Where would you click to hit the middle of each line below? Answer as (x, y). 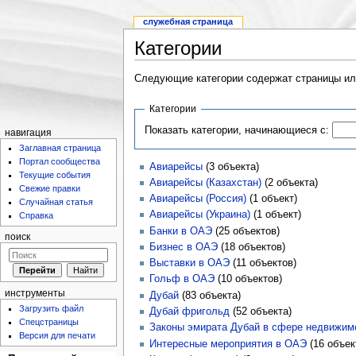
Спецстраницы (49, 322)
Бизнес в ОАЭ (183, 247)
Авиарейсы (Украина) (199, 215)
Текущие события (55, 175)
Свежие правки (50, 189)
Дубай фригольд (189, 311)
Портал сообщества (60, 162)
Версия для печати (58, 336)
